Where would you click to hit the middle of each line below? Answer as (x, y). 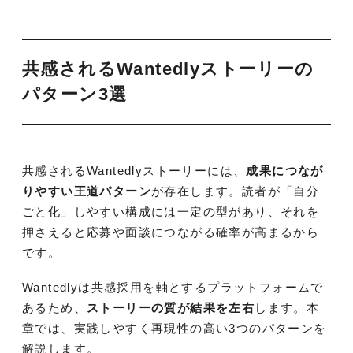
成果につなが (285, 170)
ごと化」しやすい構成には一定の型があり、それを (171, 211)
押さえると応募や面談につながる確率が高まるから (171, 232)
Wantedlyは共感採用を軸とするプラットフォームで (173, 287)
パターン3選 (75, 95)
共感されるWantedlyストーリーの (168, 70)
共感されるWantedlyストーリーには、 (134, 170)
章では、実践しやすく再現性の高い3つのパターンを (175, 328)
